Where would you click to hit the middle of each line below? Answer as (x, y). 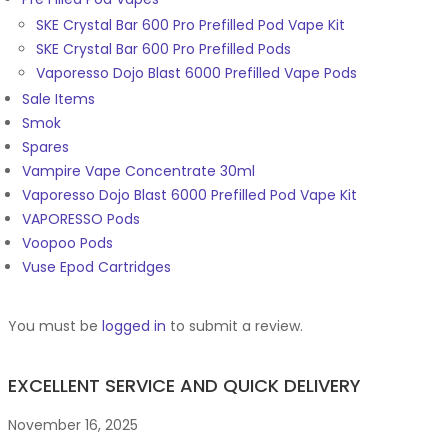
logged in (134, 326)
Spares (45, 147)
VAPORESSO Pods (81, 219)
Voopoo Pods (67, 243)
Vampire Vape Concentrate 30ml (138, 171)
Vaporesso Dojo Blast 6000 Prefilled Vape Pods (196, 73)
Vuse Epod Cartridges (96, 267)
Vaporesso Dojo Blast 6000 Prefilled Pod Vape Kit (189, 195)
